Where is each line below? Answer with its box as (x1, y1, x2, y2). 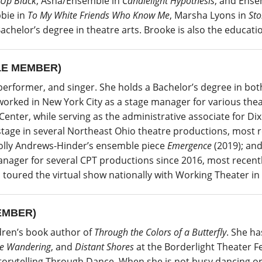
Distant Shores (75, 240, 134, 253)
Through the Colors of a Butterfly (94, 225, 226, 239)
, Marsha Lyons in (170, 8, 249, 22)
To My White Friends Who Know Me (27, 8, 170, 22)
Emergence (167, 139, 212, 152)
